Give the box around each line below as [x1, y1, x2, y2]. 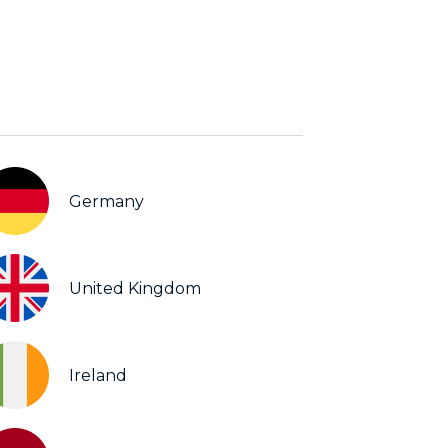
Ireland [69, 365, 127, 385]
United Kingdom [69, 278, 201, 298]
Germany [69, 191, 144, 211]
